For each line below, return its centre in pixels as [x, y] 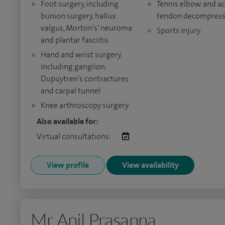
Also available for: [68, 121]
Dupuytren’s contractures [85, 79]
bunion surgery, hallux [78, 16]
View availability [150, 165]
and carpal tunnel [71, 91]
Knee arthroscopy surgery [85, 105]
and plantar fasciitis [75, 40]
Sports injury [178, 30]
